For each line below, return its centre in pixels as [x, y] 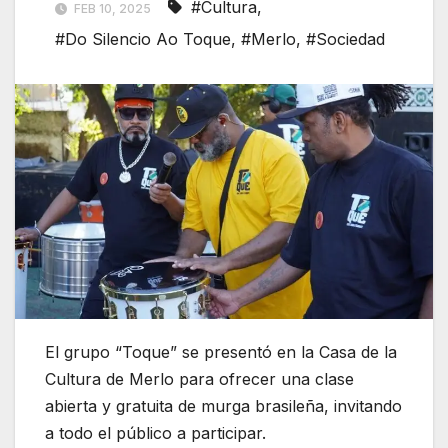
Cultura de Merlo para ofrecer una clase [199, 379]
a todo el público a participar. [155, 433]
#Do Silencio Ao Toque [143, 39]
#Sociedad [345, 39]
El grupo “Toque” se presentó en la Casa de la [221, 352]
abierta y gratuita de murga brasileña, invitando [223, 406]
